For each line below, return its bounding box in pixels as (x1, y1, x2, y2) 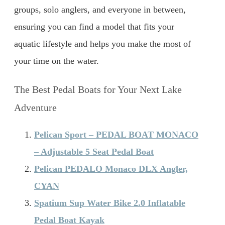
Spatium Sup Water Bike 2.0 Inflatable (34, 197, 185, 208)
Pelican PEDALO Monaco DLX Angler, (34, 163, 188, 174)
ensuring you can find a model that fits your (14, 22, 174, 32)
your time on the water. (14, 56, 99, 66)
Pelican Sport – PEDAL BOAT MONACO (34, 129, 198, 140)
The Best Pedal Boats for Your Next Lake (14, 83, 182, 95)
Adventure (14, 101, 57, 113)
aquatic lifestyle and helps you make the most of (14, 39, 191, 49)
